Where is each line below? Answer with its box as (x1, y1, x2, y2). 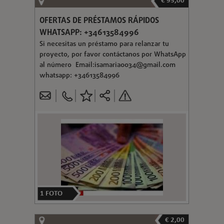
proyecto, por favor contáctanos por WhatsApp (39, 49, 186, 60)
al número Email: (39, 59, 94, 70)
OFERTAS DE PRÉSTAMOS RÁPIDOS (39, 14, 159, 27)
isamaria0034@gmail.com (94, 59, 175, 70)
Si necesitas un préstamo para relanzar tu (39, 38, 169, 49)
